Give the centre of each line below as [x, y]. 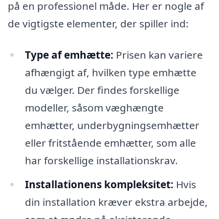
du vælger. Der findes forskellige [102, 90]
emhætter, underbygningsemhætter [112, 125]
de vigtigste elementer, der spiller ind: [98, 23]
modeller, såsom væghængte [94, 107]
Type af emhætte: [69, 55]
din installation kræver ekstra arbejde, [116, 202]
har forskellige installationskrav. [101, 160]
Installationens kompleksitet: [99, 185]
